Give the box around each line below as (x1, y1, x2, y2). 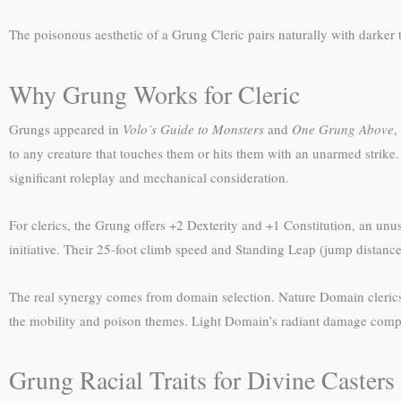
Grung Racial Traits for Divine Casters (9, 363, 395, 397)
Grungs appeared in (9, 119, 123, 138)
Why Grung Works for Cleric (9, 76, 300, 111)
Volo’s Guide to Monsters (123, 119, 264, 138)
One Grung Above (292, 119, 394, 138)
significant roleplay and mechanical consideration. (9, 167, 289, 186)
